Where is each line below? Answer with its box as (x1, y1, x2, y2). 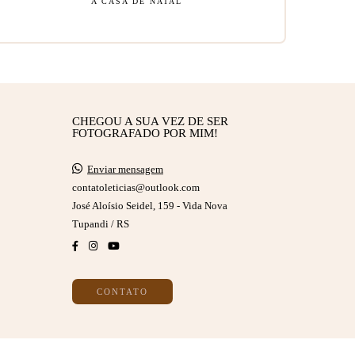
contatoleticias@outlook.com (72, 181, 200, 193)
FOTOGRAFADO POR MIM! (72, 126, 218, 139)
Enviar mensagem (87, 163, 163, 175)
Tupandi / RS (72, 218, 129, 230)
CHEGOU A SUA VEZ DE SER (72, 114, 228, 128)
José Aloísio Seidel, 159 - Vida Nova (72, 200, 227, 212)
